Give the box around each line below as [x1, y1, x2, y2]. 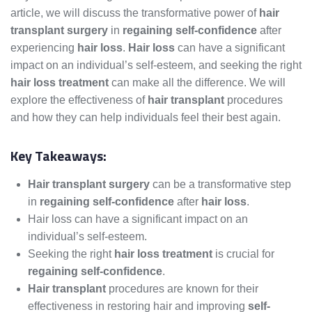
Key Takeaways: [10, 145, 107, 167]
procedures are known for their [106, 283, 258, 295]
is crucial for [212, 248, 274, 260]
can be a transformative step [150, 178, 291, 191]
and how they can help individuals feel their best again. [10, 111, 281, 124]
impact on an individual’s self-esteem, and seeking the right [10, 59, 302, 72]
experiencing [10, 42, 77, 54]
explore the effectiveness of [10, 94, 148, 107]
